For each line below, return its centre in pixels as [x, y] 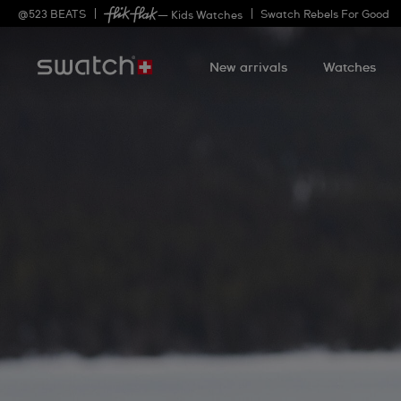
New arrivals [248, 68]
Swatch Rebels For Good [325, 15]
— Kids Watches [200, 16]
